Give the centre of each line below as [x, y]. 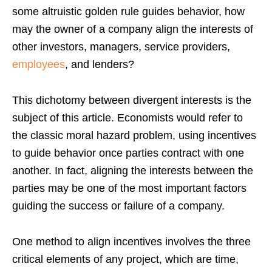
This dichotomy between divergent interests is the [132, 100]
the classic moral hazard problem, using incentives [134, 135]
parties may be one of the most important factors [129, 188]
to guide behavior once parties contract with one [128, 153]
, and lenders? [100, 64]
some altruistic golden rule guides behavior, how [128, 11]
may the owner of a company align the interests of [133, 29]
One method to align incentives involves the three [131, 241]
